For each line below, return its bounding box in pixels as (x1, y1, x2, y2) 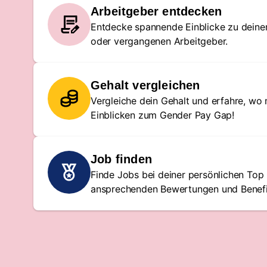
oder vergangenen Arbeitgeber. (91, 35, 228, 47)
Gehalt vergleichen (91, 79, 200, 92)
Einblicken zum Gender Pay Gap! (91, 109, 235, 121)
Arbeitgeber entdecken (91, 5, 222, 18)
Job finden (91, 153, 152, 166)
